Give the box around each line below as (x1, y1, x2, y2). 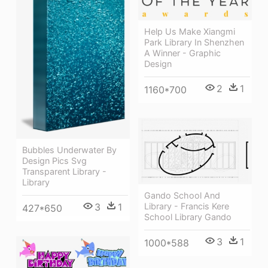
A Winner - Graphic (144, 48, 221, 59)
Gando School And (144, 190, 220, 201)
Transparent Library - (22, 166, 106, 176)
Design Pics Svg (22, 155, 87, 166)
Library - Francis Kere (144, 201, 229, 212)
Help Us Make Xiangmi (144, 26, 235, 37)
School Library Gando (144, 212, 232, 223)
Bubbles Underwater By (22, 144, 117, 155)
